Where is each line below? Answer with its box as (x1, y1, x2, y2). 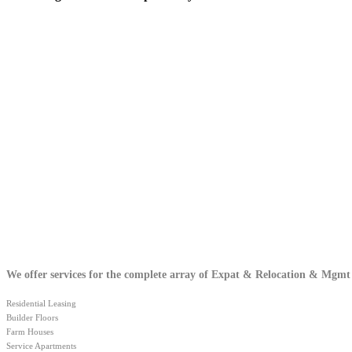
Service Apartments (6, 340, 76, 350)
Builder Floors (6, 312, 58, 322)
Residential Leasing (6, 298, 76, 308)
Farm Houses (6, 326, 53, 336)
